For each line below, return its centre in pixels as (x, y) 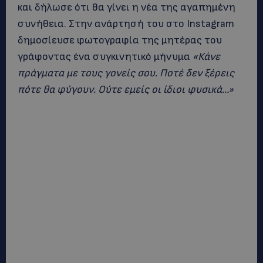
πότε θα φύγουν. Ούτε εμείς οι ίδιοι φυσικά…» (126, 90)
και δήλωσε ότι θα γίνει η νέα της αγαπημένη (127, 7)
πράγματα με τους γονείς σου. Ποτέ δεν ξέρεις (126, 73)
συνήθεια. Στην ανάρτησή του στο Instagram (126, 24)
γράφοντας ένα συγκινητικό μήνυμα (105, 57)
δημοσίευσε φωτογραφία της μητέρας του (120, 40)
